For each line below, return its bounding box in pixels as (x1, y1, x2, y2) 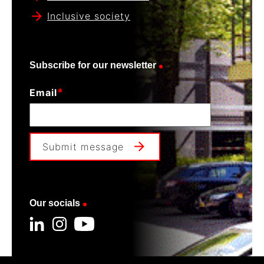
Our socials (29, 197, 80, 208)
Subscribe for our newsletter (29, 60, 156, 70)
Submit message (42, 140, 124, 153)
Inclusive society (47, 9, 130, 22)
